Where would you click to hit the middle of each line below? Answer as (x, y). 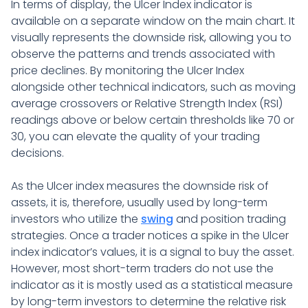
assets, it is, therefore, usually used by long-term (139, 202)
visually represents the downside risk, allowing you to (151, 37)
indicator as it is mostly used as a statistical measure (152, 285)
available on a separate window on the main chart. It (153, 21)
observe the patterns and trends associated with (143, 54)
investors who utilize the (76, 219)
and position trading (230, 219)
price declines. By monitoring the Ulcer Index (128, 70)
